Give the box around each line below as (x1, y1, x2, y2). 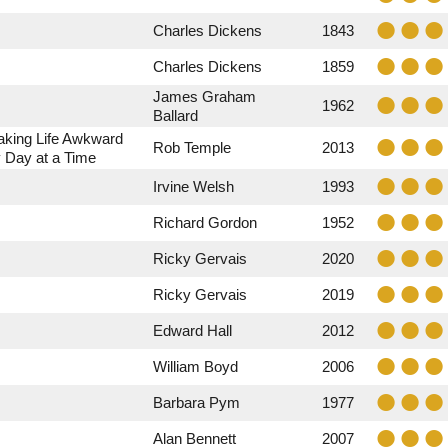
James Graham (153, 88, 256, 105)
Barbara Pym (153, 394, 240, 411)
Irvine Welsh (153, 178, 234, 195)
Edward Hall (153, 322, 232, 339)
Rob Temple (153, 139, 231, 156)
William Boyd (153, 358, 238, 375)
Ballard (153, 107, 198, 124)
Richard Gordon (153, 214, 257, 231)
